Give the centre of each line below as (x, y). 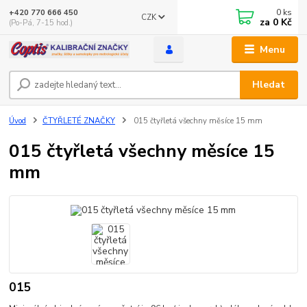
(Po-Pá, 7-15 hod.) (41, 23)
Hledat (269, 84)
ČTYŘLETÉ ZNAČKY (79, 121)
